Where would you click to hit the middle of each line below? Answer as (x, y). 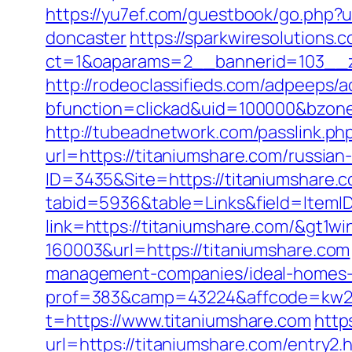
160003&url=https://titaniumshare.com (198, 250)
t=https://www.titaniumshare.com (178, 321)
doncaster (86, 38)
